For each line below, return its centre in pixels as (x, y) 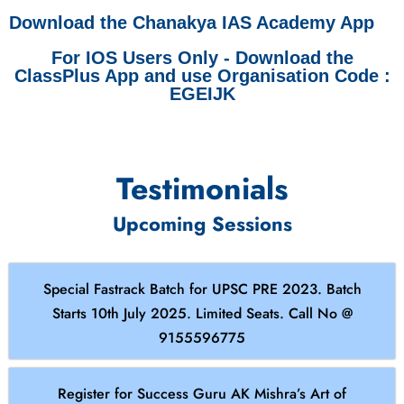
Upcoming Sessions (202, 223)
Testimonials (202, 188)
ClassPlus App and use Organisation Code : (202, 75)
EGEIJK (202, 93)
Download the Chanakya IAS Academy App (192, 22)
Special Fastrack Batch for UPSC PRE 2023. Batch (202, 289)
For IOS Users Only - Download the (202, 57)
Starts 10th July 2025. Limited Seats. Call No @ (202, 313)
